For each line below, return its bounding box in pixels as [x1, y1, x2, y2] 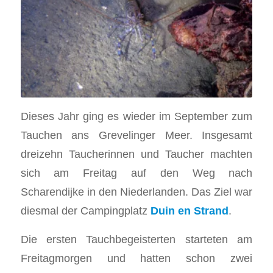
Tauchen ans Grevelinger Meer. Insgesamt [20, 129, 253, 142]
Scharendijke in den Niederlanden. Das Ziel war [20, 185, 253, 199]
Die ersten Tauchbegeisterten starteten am [20, 233, 253, 246]
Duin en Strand [150, 204, 229, 218]
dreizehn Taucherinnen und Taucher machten [20, 147, 253, 161]
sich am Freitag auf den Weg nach [20, 166, 253, 180]
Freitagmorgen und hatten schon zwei [20, 252, 253, 265]
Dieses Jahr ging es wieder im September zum [20, 110, 253, 123]
